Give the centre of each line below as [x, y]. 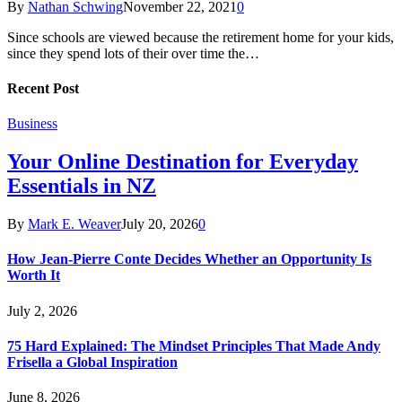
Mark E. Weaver [74, 224]
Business [32, 124]
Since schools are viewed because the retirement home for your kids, [201, 37]
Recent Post [43, 88]
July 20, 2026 [160, 224]
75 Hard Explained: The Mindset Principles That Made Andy [194, 345]
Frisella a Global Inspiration [92, 362]
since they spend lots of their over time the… [133, 53]
